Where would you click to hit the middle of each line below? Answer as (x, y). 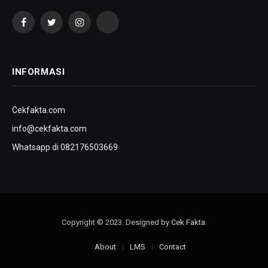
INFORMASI (39, 72)
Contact (172, 247)
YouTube (124, 27)
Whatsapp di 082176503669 (65, 147)
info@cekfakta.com (49, 129)
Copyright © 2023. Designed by (116, 223)
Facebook (41, 27)
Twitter (64, 27)
